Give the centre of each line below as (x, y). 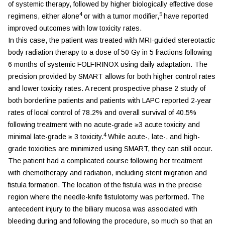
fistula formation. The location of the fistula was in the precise (105, 185)
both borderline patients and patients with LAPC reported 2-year (110, 100)
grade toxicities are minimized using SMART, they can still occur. (110, 148)
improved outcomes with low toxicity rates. (75, 28)
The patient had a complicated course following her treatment (105, 160)
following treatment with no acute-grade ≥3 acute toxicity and (104, 124)
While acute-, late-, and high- (154, 136)
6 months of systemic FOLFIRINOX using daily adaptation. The (108, 64)
